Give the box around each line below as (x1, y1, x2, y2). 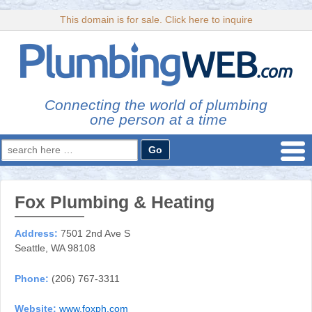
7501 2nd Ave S (58, 228, 130, 240)
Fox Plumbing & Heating (15, 193, 214, 212)
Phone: (15, 272, 49, 284)
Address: (15, 228, 58, 240)
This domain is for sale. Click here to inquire (59, 14, 253, 25)
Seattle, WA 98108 (15, 242, 95, 254)
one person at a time (85, 111, 227, 127)
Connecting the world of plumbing (45, 97, 267, 113)
